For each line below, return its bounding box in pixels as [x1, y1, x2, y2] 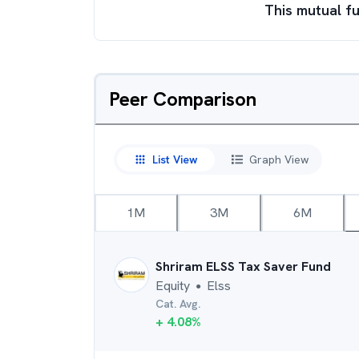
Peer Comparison [109, 87, 256, 111]
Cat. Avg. [155, 296, 200, 311]
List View [151, 151, 198, 167]
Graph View [249, 151, 309, 167]
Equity [155, 277, 190, 294]
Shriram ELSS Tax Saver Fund [155, 258, 331, 275]
